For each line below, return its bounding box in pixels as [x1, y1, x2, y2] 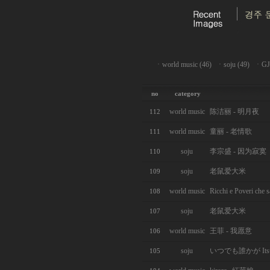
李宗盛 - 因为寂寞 [209, 147, 266, 155]
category [175, 90, 201, 97]
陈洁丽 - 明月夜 [209, 107, 259, 116]
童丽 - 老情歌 [209, 127, 252, 136]
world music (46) [162, 60, 212, 69]
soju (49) [223, 60, 250, 69]
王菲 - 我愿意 [209, 227, 252, 235]
